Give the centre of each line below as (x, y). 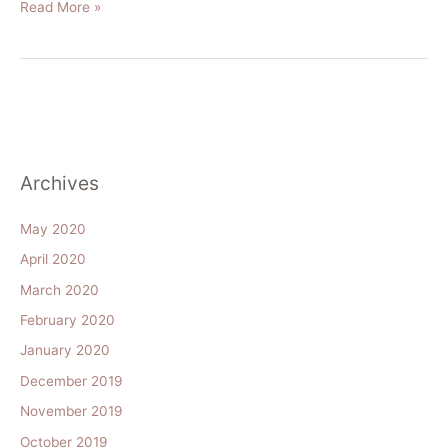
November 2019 (71, 411)
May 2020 (53, 228)
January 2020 (65, 350)
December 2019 (71, 380)
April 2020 (53, 259)
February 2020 (67, 320)
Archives (59, 182)
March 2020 (59, 289)
